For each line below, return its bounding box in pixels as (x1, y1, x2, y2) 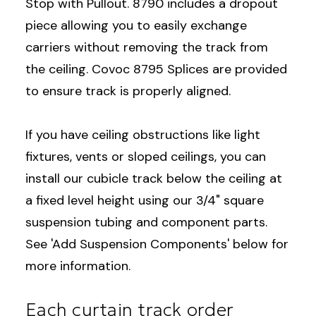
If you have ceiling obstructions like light (25, 126, 260, 143)
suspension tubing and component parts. (25, 213, 267, 231)
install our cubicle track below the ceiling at (25, 169, 282, 187)
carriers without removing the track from (25, 38, 268, 56)
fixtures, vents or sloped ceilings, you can (25, 147, 266, 165)
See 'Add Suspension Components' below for (25, 235, 288, 253)
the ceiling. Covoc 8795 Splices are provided (25, 60, 287, 78)
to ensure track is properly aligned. (25, 82, 231, 99)
